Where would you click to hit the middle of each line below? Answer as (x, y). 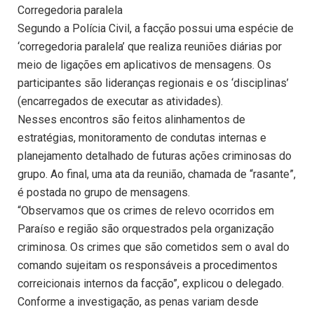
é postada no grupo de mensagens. (104, 193)
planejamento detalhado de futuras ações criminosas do (155, 156)
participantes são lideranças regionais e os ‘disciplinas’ (153, 83)
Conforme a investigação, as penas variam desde (138, 302)
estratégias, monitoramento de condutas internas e (142, 138)
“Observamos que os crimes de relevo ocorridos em (146, 211)
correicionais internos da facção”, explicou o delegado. (151, 284)
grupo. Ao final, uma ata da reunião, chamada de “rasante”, (157, 175)
